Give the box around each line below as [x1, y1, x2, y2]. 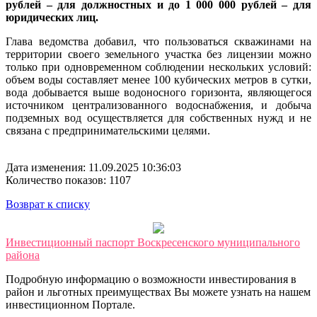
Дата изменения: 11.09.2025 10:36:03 [6, 161, 181, 174]
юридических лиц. [6, 11, 98, 24]
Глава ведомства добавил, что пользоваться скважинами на [6, 35, 311, 48]
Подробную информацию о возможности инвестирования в [6, 273, 296, 286]
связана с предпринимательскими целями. [6, 125, 210, 137]
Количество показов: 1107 [6, 174, 131, 187]
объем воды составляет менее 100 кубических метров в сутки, [6, 74, 311, 86]
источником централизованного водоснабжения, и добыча [6, 99, 311, 112]
